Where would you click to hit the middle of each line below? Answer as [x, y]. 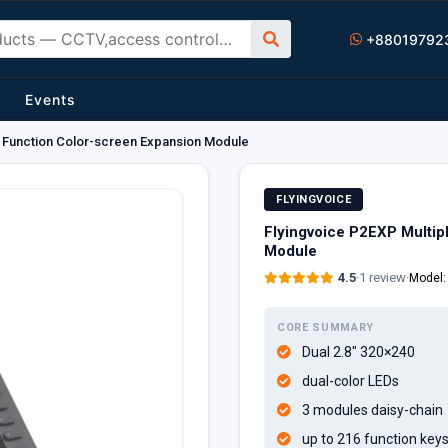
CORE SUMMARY [325, 327]
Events [51, 99]
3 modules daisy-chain [372, 410]
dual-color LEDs [350, 381]
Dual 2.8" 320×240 [358, 352]
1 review [382, 277]
